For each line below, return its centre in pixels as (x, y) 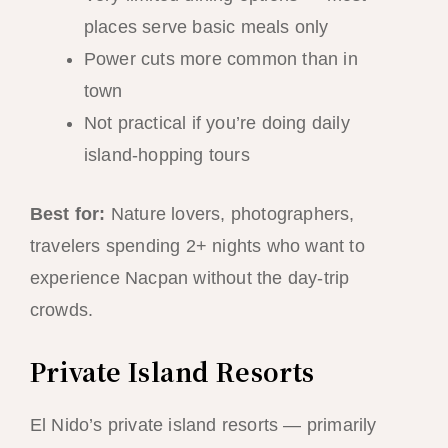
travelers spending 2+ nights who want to (197, 245)
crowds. (61, 309)
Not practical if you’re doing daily (216, 122)
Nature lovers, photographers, (230, 213)
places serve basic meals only (206, 26)
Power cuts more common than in (220, 58)
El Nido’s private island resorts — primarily (203, 425)
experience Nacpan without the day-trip (189, 277)
